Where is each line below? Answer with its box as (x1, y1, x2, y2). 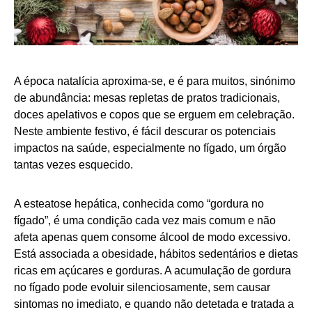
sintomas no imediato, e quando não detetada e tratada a (14, 298, 294, 311)
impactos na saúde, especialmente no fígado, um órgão (14, 142, 286, 155)
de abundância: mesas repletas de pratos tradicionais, (14, 92, 280, 104)
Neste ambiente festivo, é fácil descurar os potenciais (14, 125, 276, 138)
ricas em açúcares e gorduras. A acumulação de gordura (14, 265, 291, 277)
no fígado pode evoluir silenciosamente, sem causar (14, 281, 270, 294)
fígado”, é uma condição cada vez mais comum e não (14, 214, 276, 227)
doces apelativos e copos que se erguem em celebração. (14, 109, 295, 121)
